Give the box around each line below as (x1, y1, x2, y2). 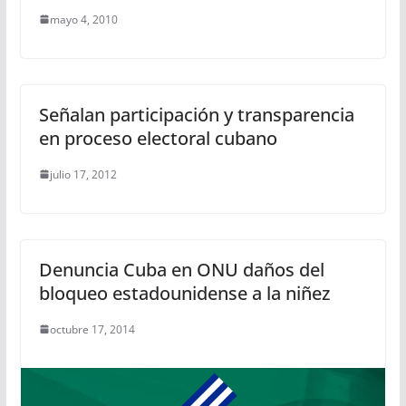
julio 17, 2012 (49, 166, 117, 182)
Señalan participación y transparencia (38, 101, 354, 127)
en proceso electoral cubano (38, 125, 277, 150)
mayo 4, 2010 (49, 11, 118, 27)
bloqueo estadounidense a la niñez (38, 280, 330, 305)
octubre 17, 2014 (49, 321, 135, 337)
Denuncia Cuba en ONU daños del (38, 256, 324, 282)
